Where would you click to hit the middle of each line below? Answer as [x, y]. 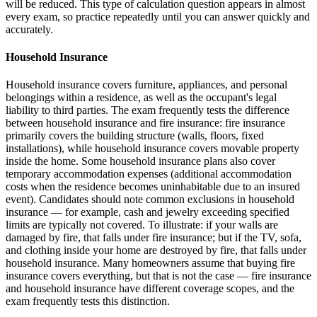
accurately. [29, 29]
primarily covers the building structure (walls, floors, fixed [135, 136]
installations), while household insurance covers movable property [152, 149]
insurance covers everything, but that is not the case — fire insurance [158, 276]
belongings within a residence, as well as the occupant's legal [141, 98]
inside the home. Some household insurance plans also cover [140, 161]
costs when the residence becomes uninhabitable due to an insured [153, 187]
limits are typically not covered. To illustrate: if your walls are [142, 225]
